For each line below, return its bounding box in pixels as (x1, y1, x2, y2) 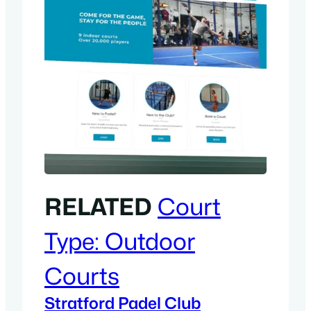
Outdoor (105, 227, 195, 255)
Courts (44, 262, 119, 290)
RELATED (44, 192, 152, 221)
